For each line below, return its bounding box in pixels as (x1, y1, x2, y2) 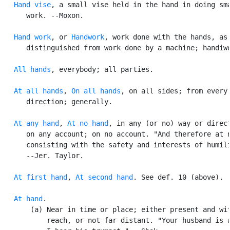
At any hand (14, 119, 59, 127)
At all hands (14, 86, 63, 95)
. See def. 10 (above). (133, 172, 223, 181)
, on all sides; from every (121, 86, 227, 95)
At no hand (67, 119, 108, 127)
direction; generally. (2, 97, 112, 106)
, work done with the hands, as (104, 32, 227, 41)
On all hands (71, 86, 121, 95)
